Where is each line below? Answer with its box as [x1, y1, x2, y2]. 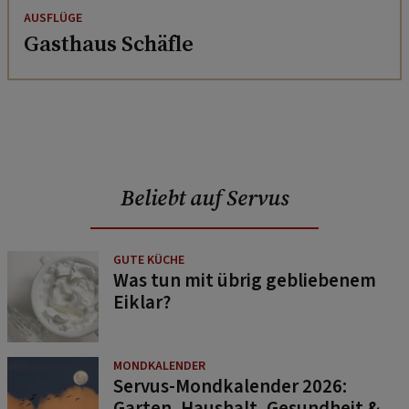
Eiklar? [113, 288, 171, 316]
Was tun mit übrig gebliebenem [113, 266, 376, 294]
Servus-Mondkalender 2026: [113, 372, 347, 400]
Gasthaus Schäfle [24, 27, 194, 58]
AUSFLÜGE [24, 8, 82, 27]
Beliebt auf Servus [121, 182, 288, 213]
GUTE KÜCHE [113, 250, 184, 269]
